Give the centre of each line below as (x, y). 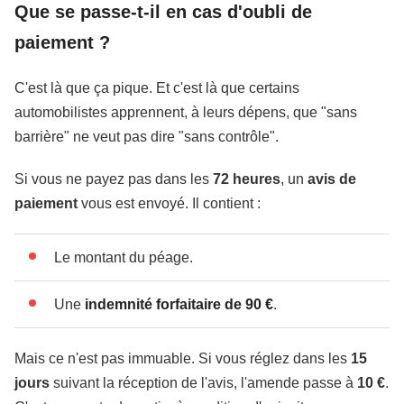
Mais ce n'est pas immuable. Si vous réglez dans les (183, 358)
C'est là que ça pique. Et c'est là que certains (157, 88)
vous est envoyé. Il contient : (169, 203)
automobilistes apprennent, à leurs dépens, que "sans (186, 112)
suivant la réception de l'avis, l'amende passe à (203, 383)
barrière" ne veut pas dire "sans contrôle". (147, 137)
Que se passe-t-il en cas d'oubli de (163, 12)
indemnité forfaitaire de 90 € (179, 304)
